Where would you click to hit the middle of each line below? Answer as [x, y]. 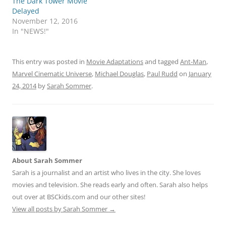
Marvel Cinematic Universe [52, 74]
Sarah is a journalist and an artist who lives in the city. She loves [106, 173]
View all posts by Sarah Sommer [61, 209]
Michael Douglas [119, 74]
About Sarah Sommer [47, 161]
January [200, 74]
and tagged [162, 62]
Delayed [26, 11]
